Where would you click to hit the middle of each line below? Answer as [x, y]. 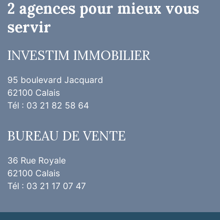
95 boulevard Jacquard [55, 80]
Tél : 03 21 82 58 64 [48, 105]
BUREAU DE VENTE [67, 136]
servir [29, 27]
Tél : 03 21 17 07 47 [47, 186]
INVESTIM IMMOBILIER [79, 55]
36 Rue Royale [37, 160]
